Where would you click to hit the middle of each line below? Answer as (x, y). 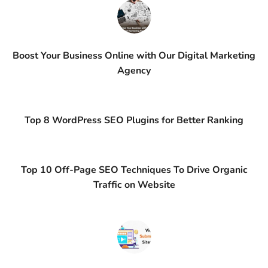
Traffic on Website (134, 185)
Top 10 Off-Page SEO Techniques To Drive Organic (134, 170)
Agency (134, 71)
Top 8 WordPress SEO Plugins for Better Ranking (134, 120)
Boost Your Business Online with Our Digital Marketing (134, 56)
